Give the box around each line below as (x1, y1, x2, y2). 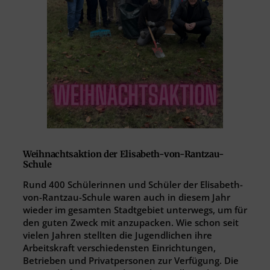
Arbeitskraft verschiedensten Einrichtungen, (23, 241, 216, 254)
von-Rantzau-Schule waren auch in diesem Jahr (23, 190, 230, 203)
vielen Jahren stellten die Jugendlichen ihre (23, 228, 212, 241)
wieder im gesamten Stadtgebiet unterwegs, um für (23, 203, 247, 216)
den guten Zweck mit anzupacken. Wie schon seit (23, 216, 239, 228)
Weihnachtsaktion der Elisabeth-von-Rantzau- (23, 148, 224, 160)
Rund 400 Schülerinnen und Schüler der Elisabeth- (23, 178, 243, 190)
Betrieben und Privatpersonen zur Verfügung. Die (23, 254, 239, 266)
